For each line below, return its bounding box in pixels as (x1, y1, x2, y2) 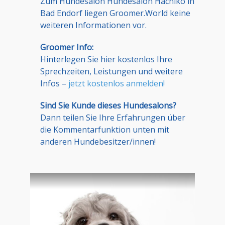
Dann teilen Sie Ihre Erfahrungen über (40, 111, 185, 123)
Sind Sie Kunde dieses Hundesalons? (40, 99, 176, 111)
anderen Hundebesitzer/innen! (40, 136, 156, 147)
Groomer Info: (40, 41, 93, 53)
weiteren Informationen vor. (40, 19, 147, 31)
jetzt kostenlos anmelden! (68, 77, 165, 89)
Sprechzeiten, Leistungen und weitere (40, 65, 183, 77)
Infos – (40, 77, 68, 89)
